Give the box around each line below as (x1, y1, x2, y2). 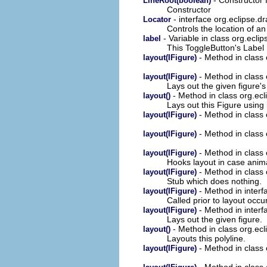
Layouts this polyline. (167, 233, 246, 243)
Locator (143, 14, 171, 24)
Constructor (167, 4, 211, 14)
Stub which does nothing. (167, 176, 262, 186)
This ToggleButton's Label (167, 42, 264, 52)
